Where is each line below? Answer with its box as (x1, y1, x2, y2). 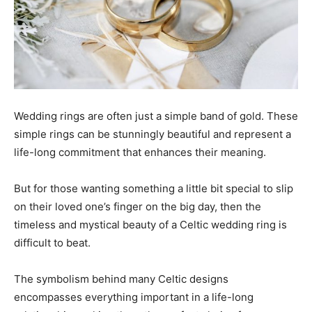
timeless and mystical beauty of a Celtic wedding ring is (14, 218, 287, 232)
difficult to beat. (14, 236, 91, 250)
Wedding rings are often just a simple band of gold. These (14, 109, 298, 123)
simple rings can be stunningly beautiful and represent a (14, 127, 291, 141)
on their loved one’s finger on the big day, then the (14, 200, 261, 214)
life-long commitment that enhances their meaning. (14, 146, 266, 159)
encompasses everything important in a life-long (14, 290, 253, 304)
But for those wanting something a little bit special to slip (14, 182, 293, 196)
